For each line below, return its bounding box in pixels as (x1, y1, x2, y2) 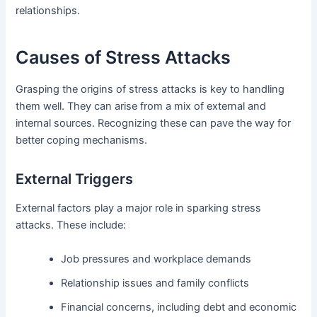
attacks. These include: (16, 219, 127, 232)
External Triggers (16, 171, 134, 188)
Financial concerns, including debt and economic (61, 300, 297, 313)
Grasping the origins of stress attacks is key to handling (16, 83, 285, 96)
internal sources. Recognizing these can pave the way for (16, 117, 292, 130)
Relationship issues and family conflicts (61, 276, 250, 289)
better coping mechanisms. (16, 134, 148, 147)
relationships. (16, 4, 81, 18)
